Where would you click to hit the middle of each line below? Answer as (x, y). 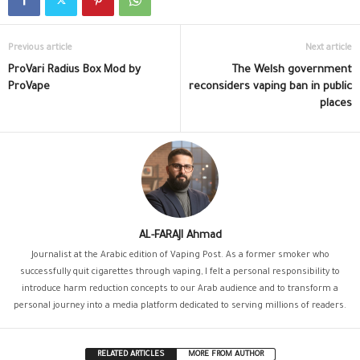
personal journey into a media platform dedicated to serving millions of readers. (180, 306)
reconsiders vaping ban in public (270, 87)
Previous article (40, 48)
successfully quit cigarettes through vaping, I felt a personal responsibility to (180, 272)
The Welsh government (292, 70)
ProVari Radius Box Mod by (74, 70)
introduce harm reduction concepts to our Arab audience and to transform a (180, 289)
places (336, 104)
